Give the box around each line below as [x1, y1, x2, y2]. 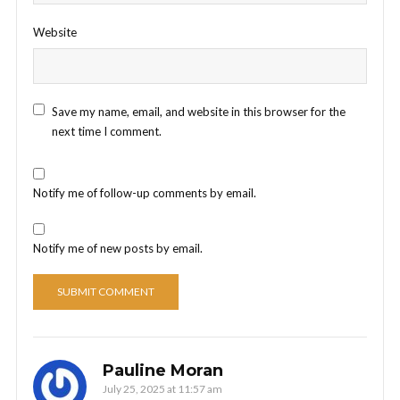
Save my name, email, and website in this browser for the [52, 104, 346, 119]
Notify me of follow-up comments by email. [33, 186, 256, 200]
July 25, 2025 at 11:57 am [103, 382, 222, 396]
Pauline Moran [103, 361, 223, 380]
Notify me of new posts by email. [33, 241, 203, 255]
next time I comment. [52, 124, 162, 138]
